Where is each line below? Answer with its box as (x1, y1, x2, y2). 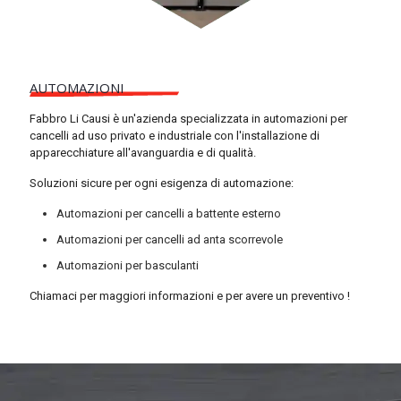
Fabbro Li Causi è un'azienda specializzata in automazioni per (30, 112, 347, 125)
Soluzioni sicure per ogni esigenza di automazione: (30, 176, 294, 190)
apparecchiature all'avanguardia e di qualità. (30, 146, 256, 159)
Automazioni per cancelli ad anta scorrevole (56, 233, 283, 246)
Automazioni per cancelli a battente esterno (56, 207, 281, 220)
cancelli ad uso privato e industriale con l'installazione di (30, 129, 320, 142)
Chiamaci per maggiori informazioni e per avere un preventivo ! (30, 289, 350, 303)
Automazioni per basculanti (56, 259, 199, 272)
